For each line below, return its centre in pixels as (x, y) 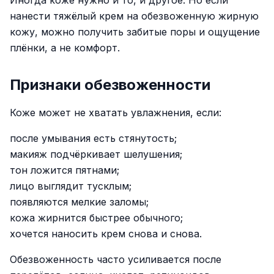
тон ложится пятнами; (65, 170)
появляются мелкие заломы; (79, 202)
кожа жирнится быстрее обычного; (96, 218)
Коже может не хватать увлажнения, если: (116, 113)
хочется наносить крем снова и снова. (106, 234)
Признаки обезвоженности (110, 85)
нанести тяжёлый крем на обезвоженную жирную (134, 16)
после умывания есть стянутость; (93, 138)
